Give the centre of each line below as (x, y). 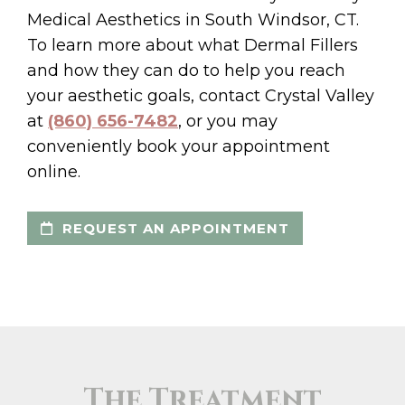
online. (54, 172)
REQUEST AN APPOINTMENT (174, 229)
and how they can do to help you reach (186, 71)
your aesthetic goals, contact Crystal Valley (201, 96)
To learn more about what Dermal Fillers (193, 46)
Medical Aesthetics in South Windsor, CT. (193, 20)
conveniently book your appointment (179, 147)
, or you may (228, 122)
